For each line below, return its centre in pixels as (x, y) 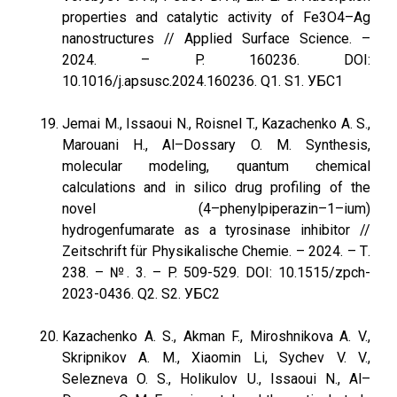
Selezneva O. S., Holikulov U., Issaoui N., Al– (216, 379)
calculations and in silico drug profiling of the (216, 187)
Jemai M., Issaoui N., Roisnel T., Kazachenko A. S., (216, 124)
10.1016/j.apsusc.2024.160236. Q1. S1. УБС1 (202, 81)
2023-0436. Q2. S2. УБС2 (141, 294)
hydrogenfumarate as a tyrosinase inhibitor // (216, 230)
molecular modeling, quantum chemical (216, 166)
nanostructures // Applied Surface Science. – (216, 39)
